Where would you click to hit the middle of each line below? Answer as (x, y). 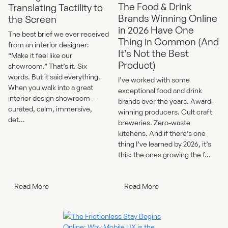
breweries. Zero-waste (154, 122)
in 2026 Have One (156, 30)
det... (17, 119)
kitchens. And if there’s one (162, 133)
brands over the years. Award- (166, 101)
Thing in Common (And (168, 41)
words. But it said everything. (54, 76)
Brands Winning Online (168, 18)
